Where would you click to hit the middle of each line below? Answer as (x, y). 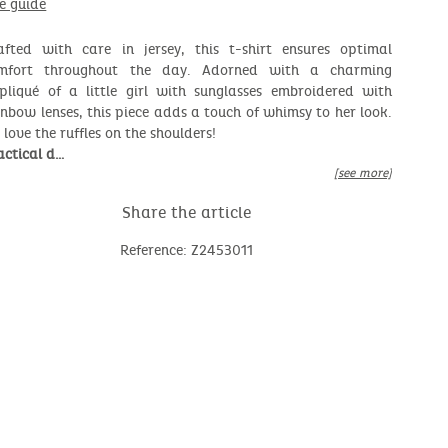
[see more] (362, 173)
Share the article (186, 213)
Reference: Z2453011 (187, 251)
